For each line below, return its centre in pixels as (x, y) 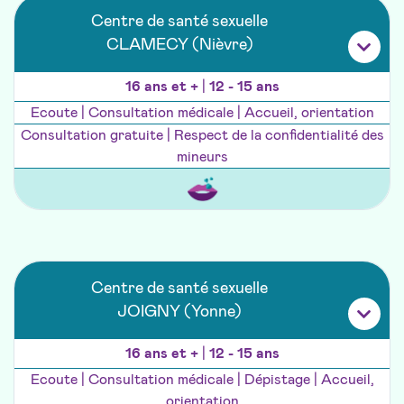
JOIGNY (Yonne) (179, 312)
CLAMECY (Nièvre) (179, 46)
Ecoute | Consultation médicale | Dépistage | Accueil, (202, 380)
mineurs (202, 157)
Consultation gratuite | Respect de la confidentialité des (202, 136)
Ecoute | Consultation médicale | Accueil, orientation (202, 113)
